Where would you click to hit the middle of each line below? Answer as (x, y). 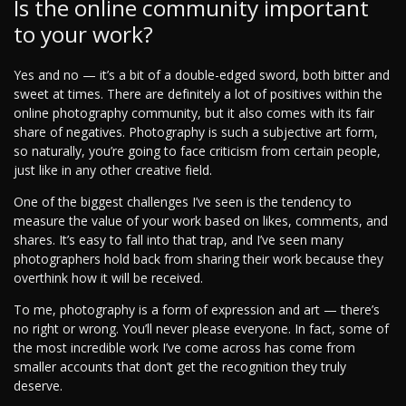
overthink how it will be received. (108, 277)
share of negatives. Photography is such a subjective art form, (196, 131)
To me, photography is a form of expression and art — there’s (197, 309)
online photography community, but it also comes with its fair (194, 112)
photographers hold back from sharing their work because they (198, 258)
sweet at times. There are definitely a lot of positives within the (198, 93)
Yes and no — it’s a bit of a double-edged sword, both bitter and (202, 74)
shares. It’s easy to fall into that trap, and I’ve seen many (179, 239)
